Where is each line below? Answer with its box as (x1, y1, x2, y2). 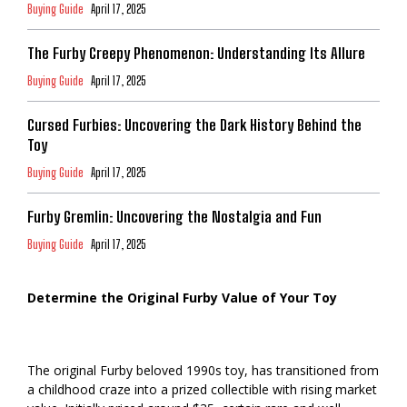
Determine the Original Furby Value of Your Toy (27, 288, 337, 306)
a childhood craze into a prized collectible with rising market (27, 380, 377, 398)
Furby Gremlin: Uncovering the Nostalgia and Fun (27, 206, 322, 226)
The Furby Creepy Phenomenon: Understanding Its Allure (27, 43, 365, 63)
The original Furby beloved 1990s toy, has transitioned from (27, 361, 379, 379)
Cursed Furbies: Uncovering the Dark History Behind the (27, 114, 362, 134)
